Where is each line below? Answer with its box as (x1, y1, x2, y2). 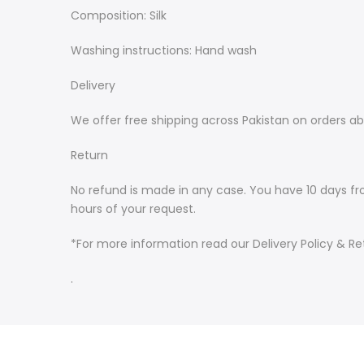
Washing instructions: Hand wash (71, 42, 257, 58)
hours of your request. (71, 201, 196, 217)
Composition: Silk (71, 7, 167, 24)
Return (71, 147, 108, 163)
